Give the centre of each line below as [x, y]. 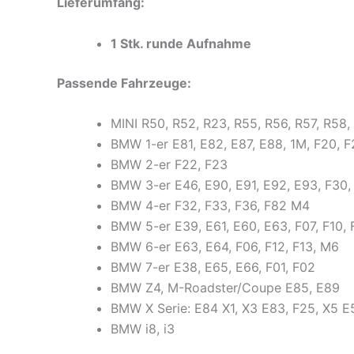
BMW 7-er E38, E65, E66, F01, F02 [213, 267]
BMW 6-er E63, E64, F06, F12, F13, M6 [225, 247]
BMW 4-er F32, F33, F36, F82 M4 [210, 206]
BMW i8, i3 [143, 329]
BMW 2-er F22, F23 [169, 165]
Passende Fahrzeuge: [124, 83]
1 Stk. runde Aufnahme [181, 43]
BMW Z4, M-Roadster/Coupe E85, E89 [225, 288]
